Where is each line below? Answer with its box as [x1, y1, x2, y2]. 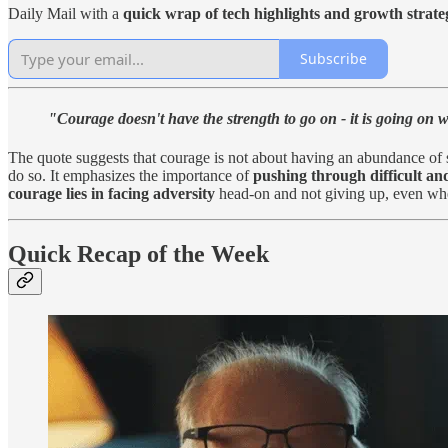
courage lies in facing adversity [8, 185, 215, 203]
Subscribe [300, 49, 367, 69]
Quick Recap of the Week [8, 240, 269, 267]
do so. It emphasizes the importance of [8, 167, 253, 185]
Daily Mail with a [8, 4, 123, 22]
